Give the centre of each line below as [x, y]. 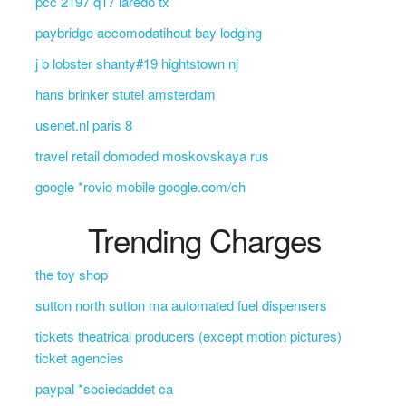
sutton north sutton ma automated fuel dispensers [181, 305]
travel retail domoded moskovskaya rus [152, 155]
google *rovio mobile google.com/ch [140, 186]
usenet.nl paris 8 [83, 125]
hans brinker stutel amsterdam [125, 94]
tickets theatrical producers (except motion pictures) [188, 336]
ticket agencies [79, 358]
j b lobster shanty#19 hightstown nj [136, 63]
